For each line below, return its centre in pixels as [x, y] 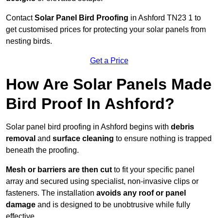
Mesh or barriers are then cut [59, 170]
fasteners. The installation [51, 193]
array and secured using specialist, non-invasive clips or [102, 182]
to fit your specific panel [153, 170]
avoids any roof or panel [141, 193]
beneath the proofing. [42, 150]
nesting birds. [29, 41]
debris [182, 127]
